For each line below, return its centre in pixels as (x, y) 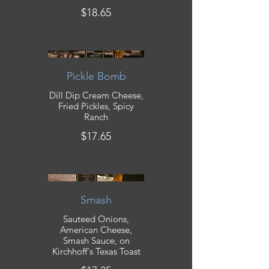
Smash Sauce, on (96, 241)
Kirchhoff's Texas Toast (96, 252)
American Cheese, (96, 230)
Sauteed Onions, (96, 219)
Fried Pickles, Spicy (96, 106)
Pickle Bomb (96, 77)
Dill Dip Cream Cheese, (96, 95)
